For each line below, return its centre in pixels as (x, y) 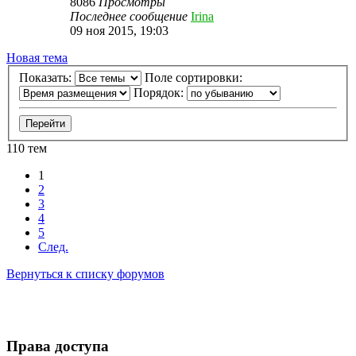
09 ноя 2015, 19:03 (119, 30)
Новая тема (37, 57)
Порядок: (160, 93)
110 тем (27, 149)
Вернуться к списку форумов (85, 274)
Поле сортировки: (195, 78)
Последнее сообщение (130, 16)
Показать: (47, 78)
